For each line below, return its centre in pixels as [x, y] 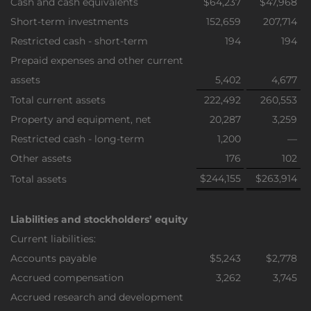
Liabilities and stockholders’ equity [99, 219]
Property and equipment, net [81, 119]
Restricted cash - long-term [77, 139]
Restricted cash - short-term [79, 41]
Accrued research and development [97, 297]
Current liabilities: [53, 239]
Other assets [41, 158]
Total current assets [58, 100]
